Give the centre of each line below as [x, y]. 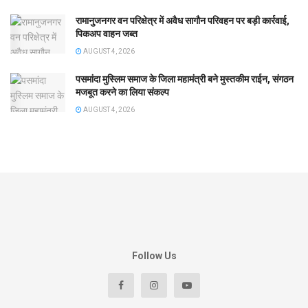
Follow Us [154, 256]
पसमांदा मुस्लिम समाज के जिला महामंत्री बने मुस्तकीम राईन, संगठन [185, 79]
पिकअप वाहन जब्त [107, 34]
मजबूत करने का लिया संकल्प [122, 92]
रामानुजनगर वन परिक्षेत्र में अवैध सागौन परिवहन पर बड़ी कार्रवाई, [183, 21]
